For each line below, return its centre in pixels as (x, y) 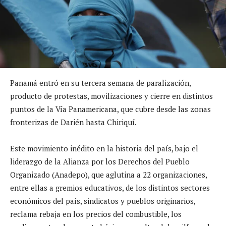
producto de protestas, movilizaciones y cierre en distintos (111, 96)
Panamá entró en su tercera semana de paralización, (100, 82)
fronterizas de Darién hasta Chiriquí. (73, 122)
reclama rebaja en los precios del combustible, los (96, 214)
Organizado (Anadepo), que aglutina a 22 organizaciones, (108, 174)
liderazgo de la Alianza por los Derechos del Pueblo (100, 161)
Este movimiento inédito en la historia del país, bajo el (104, 148)
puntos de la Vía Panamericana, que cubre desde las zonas (110, 109)
